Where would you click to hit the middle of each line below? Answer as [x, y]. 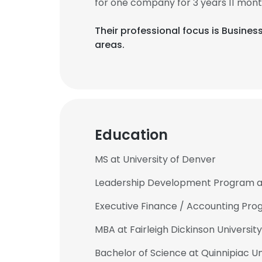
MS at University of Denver [155, 159]
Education [131, 135]
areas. [110, 45]
